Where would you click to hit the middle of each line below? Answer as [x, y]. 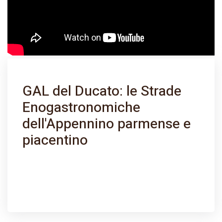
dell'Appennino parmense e [107, 124]
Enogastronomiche [81, 108]
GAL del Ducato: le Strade [102, 91]
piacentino [55, 140]
